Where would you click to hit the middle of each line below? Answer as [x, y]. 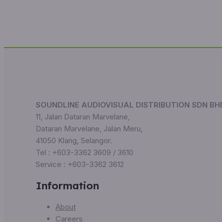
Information [67, 186]
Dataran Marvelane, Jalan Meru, [89, 128]
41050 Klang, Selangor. [74, 140]
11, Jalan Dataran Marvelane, [83, 116]
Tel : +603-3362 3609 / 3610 [84, 152]
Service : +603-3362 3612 [80, 164]
